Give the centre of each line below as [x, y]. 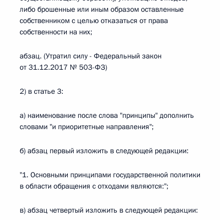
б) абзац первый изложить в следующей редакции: [104, 151]
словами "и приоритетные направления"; [87, 127]
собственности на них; [56, 32]
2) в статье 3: [41, 91]
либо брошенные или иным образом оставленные [102, 9]
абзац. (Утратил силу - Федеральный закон [91, 56]
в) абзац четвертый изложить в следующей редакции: [109, 210]
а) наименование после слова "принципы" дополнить [107, 115]
